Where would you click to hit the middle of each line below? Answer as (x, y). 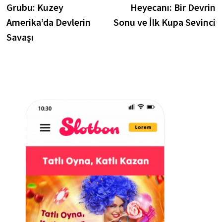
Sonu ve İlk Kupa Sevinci (165, 22)
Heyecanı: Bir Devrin (173, 7)
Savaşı (20, 37)
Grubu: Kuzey (35, 7)
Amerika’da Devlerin (48, 22)
